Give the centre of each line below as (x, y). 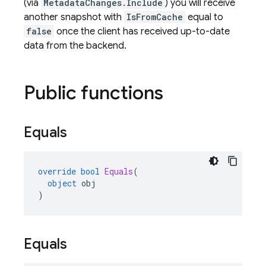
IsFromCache (155, 17)
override (57, 171)
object (62, 183)
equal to (204, 17)
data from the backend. (75, 46)
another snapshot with (74, 17)
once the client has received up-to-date (142, 31)
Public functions (94, 93)
